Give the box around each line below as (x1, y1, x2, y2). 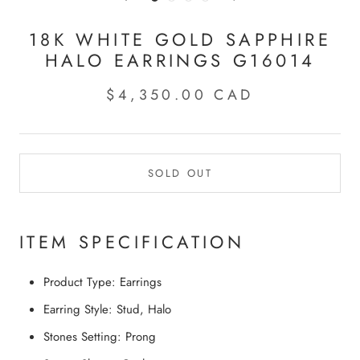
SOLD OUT (147, 166, 213, 182)
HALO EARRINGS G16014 (44, 47, 316, 74)
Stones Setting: (43, 328, 121, 346)
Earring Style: (43, 301, 112, 319)
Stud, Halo (117, 301, 171, 319)
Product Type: (43, 273, 116, 292)
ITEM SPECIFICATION (19, 229, 245, 256)
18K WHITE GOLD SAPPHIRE (28, 27, 332, 53)
